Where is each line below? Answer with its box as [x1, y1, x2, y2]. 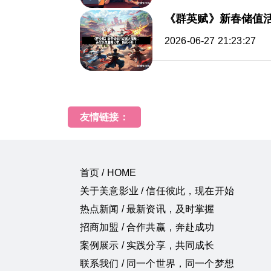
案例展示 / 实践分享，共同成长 [80, 240, 215, 250]
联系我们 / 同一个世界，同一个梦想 [80, 258, 234, 269]
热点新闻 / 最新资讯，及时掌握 [80, 204, 215, 214]
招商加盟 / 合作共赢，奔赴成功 [80, 222, 215, 232]
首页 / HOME [80, 168, 137, 178]
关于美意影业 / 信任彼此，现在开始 [80, 186, 234, 196]
